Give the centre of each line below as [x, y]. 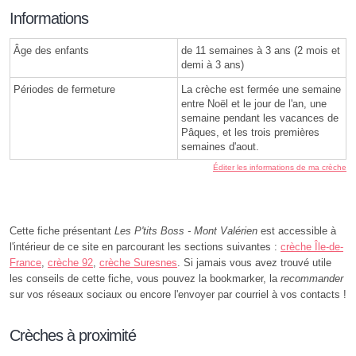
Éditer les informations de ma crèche [280, 167]
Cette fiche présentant [62, 230]
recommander [312, 278]
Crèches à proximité [73, 335]
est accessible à [297, 230]
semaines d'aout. [220, 146]
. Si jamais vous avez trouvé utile [254, 262]
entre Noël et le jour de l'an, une [254, 103]
